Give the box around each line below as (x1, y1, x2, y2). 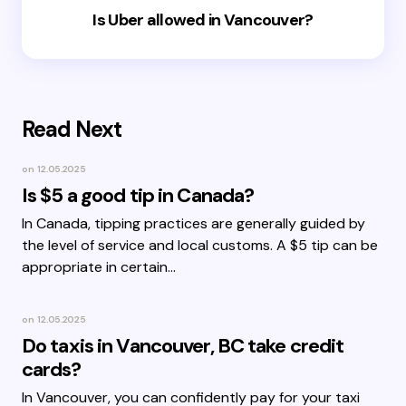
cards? (22, 356, 81, 382)
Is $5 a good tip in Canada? (22, 182, 255, 208)
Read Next (22, 115, 122, 143)
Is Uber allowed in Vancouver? (92, 9, 314, 31)
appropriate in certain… (22, 257, 176, 276)
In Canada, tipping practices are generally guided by (22, 214, 365, 233)
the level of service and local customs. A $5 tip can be (22, 236, 378, 255)
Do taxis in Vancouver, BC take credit (22, 333, 344, 359)
